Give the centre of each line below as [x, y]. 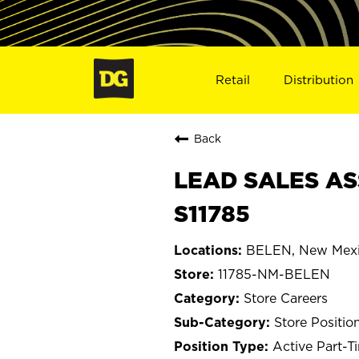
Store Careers [286, 298]
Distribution [319, 79]
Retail [232, 79]
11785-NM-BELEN [274, 274]
